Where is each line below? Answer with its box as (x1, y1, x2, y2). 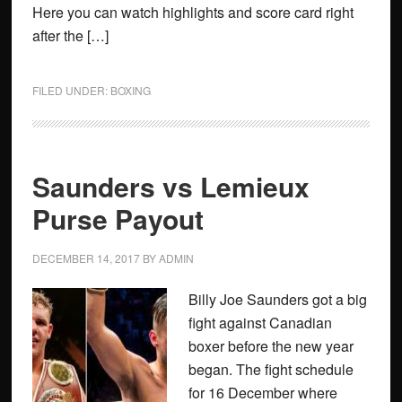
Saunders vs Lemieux (31, 167, 310, 205)
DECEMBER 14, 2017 (31, 250, 140, 266)
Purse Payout (31, 199, 204, 238)
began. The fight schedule (188, 359, 354, 380)
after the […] (31, 25, 109, 46)
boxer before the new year (188, 336, 354, 356)
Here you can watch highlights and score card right (31, 2, 354, 22)
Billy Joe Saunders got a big (188, 289, 367, 310)
